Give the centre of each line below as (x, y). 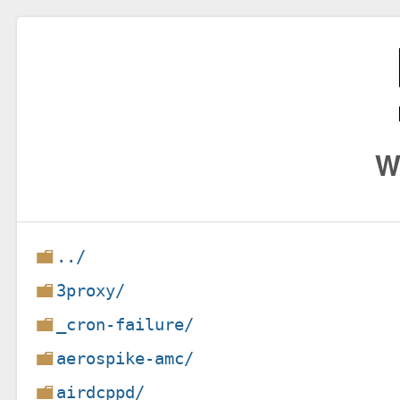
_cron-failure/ (125, 324)
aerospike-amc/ (125, 358)
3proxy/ (91, 290)
